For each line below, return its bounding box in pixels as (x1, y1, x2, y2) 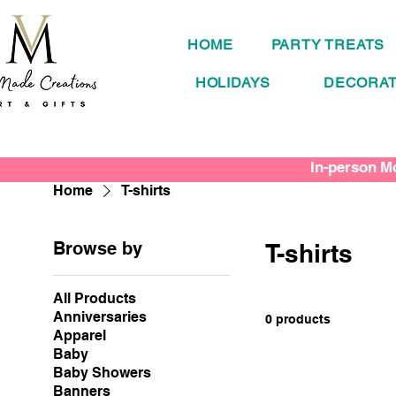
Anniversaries (53, 308, 148, 326)
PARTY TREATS (270, 36, 385, 54)
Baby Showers (53, 364, 152, 382)
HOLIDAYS (194, 74, 271, 92)
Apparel (53, 327, 107, 345)
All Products (53, 290, 137, 308)
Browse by (53, 238, 143, 260)
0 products (265, 312, 331, 327)
